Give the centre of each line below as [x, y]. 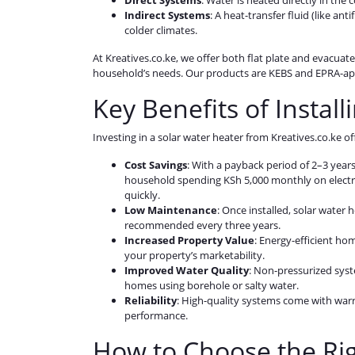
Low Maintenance [171, 210]
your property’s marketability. [195, 256]
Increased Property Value [189, 240]
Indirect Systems [167, 15]
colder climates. [161, 31]
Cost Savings [156, 165]
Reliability [151, 301]
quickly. [142, 195]
